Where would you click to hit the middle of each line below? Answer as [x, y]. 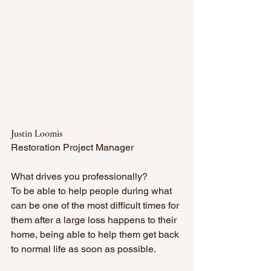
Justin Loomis [37, 133]
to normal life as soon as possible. [84, 249]
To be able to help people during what [93, 191]
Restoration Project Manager [72, 147]
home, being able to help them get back [96, 234]
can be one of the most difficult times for [96, 205]
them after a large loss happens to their [95, 220]
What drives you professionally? [80, 176]
